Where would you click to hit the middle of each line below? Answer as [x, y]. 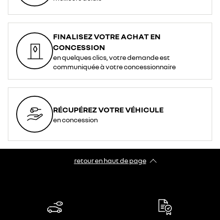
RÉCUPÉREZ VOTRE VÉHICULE [108, 109]
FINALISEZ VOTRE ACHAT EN [107, 36]
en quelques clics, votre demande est [111, 57]
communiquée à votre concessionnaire [114, 66]
